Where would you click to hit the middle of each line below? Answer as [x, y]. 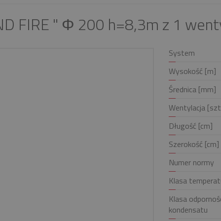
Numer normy [191, 162]
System [182, 53]
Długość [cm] [190, 126]
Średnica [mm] [192, 89]
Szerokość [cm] [194, 144]
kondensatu [188, 210]
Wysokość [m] [192, 71]
